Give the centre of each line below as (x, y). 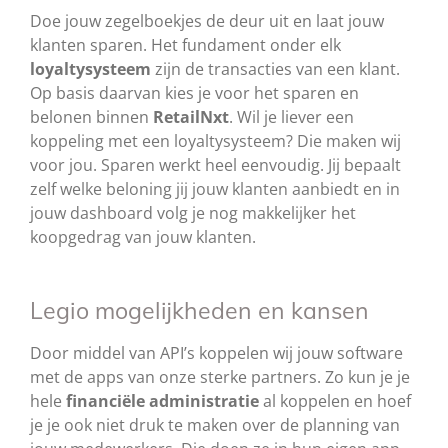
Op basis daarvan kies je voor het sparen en (194, 93)
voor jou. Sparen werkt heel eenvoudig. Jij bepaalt (215, 165)
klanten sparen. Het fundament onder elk (185, 45)
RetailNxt (191, 117)
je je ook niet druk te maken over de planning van (215, 425)
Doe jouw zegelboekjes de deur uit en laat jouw (207, 21)
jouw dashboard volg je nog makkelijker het (193, 213)
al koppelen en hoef (335, 401)
